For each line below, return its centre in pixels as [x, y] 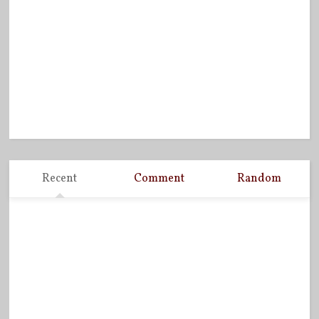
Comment [159, 179]
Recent [60, 179]
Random [260, 179]
